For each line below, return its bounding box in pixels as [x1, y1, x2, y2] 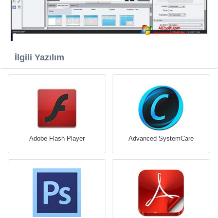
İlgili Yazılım [15, 52, 64, 62]
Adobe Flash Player [29, 134, 85, 142]
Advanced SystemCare [128, 134, 194, 142]
